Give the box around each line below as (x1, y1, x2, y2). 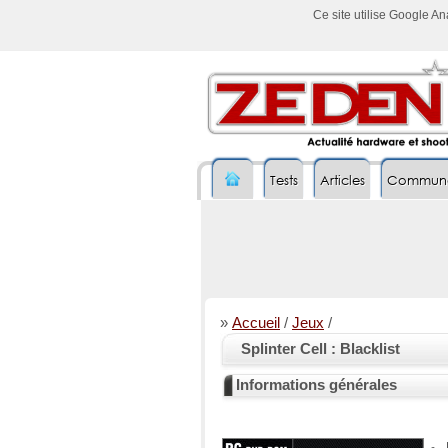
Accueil (232, 315, 280, 331)
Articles (320, 172, 365, 189)
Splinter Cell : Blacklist (241, 341, 400, 357)
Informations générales (236, 377, 397, 393)
